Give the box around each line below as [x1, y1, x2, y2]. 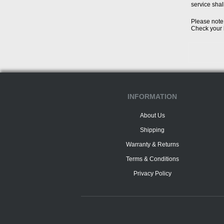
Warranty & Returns [125, 141, 179, 148]
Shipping [140, 126, 164, 133]
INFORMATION [127, 92, 177, 100]
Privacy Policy [133, 170, 171, 177]
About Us [139, 112, 165, 119]
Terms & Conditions [125, 155, 179, 162]
